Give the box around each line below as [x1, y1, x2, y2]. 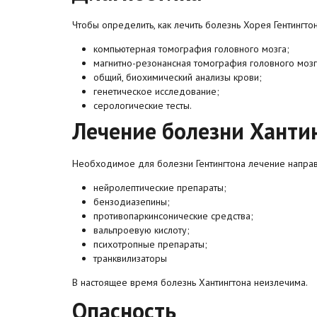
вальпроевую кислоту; [93, 224, 190, 236]
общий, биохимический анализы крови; [93, 71, 262, 83]
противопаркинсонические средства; [93, 209, 253, 222]
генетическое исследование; [93, 85, 219, 98]
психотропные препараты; [93, 238, 207, 250]
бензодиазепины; [93, 195, 170, 208]
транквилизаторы [93, 252, 167, 265]
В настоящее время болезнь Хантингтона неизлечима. [72, 276, 308, 289]
